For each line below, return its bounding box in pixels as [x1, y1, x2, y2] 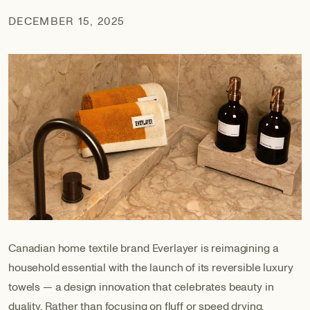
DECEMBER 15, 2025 [8, 14, 125, 29]
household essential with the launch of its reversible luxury [8, 259, 293, 275]
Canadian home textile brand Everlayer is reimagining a [8, 240, 279, 256]
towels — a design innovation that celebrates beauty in [8, 279, 274, 295]
